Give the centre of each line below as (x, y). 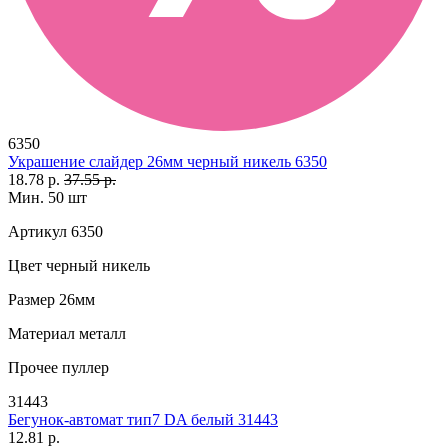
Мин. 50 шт (47, 197)
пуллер (83, 367)
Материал (41, 333)
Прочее (33, 367)
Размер (31, 299)
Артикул (37, 231)
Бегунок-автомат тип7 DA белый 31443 (143, 419)
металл (100, 333)
